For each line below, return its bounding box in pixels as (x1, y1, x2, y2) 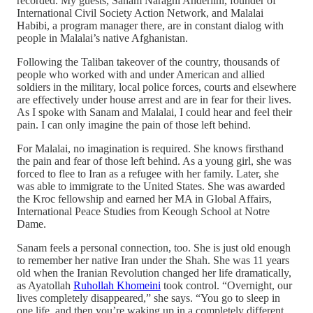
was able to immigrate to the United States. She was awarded (17, 180, 285, 193)
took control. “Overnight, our (161, 279, 292, 292)
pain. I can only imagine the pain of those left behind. (17, 119, 251, 131)
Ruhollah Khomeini (73, 279, 161, 292)
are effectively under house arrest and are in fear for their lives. (17, 94, 291, 106)
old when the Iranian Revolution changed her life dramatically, (17, 267, 291, 279)
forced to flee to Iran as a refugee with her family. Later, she (17, 168, 279, 180)
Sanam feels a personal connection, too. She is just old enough (17, 242, 291, 254)
